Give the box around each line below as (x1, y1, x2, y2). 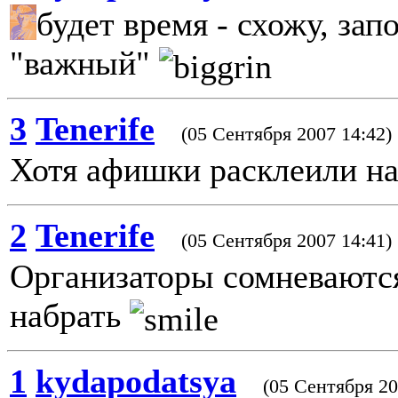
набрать (10, 297, 130, 334)
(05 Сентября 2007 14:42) (181, 123, 392, 145)
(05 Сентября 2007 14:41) (181, 229, 392, 251)
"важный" (10, 44, 159, 82)
